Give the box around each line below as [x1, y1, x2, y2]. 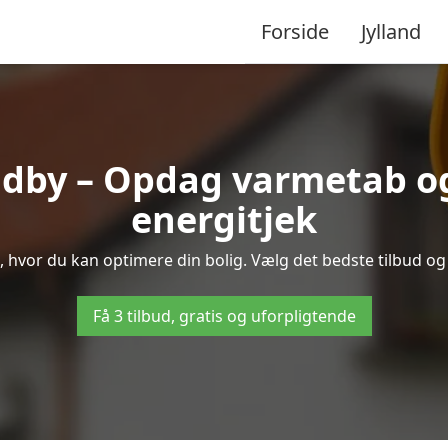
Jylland [361, 17, 421, 45]
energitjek [131, 195, 317, 244]
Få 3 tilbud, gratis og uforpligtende [92, 305, 356, 327]
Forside [261, 17, 329, 45]
